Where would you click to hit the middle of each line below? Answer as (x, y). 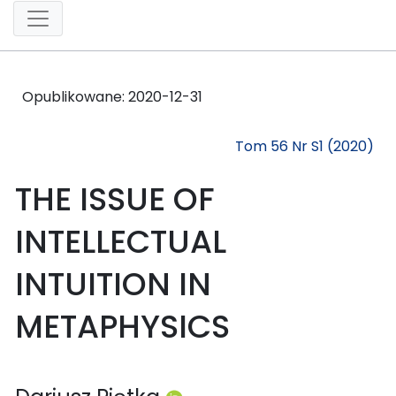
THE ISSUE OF (115, 199)
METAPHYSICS (122, 326)
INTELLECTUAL (121, 241)
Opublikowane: (75, 96)
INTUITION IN (113, 284)
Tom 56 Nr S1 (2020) (305, 146)
